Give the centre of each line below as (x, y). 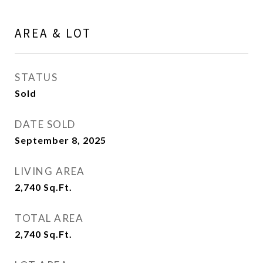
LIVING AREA (50, 171)
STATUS (36, 77)
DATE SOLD (45, 124)
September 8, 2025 (60, 140)
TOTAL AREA (49, 218)
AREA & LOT (53, 33)
